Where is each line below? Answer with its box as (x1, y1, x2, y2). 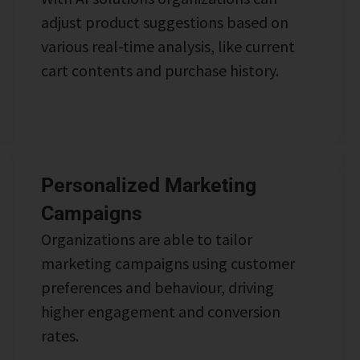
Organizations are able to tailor (40, 228, 252, 249)
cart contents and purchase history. (40, 59, 279, 80)
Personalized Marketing (40, 173, 256, 197)
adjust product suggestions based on (40, 11, 288, 32)
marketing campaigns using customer (40, 252, 295, 273)
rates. (40, 325, 79, 346)
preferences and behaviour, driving (40, 276, 274, 297)
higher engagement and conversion (40, 301, 280, 321)
